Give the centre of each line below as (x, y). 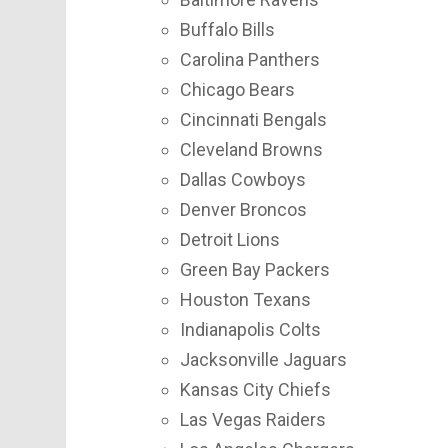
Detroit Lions (230, 240)
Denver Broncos (243, 210)
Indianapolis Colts (250, 330)
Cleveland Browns (251, 150)
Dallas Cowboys (243, 180)
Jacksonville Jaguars (263, 360)
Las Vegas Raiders (253, 420)
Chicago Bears (237, 90)
